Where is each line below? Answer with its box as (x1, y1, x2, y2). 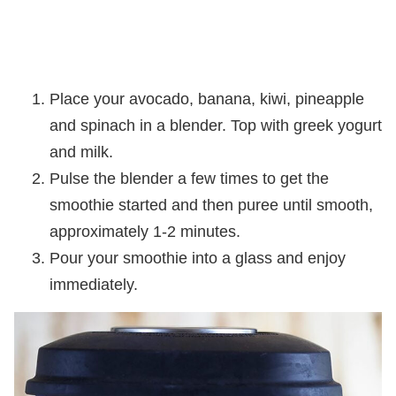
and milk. (49, 142, 113, 161)
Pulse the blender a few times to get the (49, 169, 329, 187)
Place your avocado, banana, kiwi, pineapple (49, 89, 364, 108)
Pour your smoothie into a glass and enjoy (49, 248, 346, 267)
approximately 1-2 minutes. (49, 222, 240, 240)
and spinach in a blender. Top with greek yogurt (49, 116, 382, 134)
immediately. (49, 275, 138, 293)
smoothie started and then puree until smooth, (49, 195, 373, 214)
